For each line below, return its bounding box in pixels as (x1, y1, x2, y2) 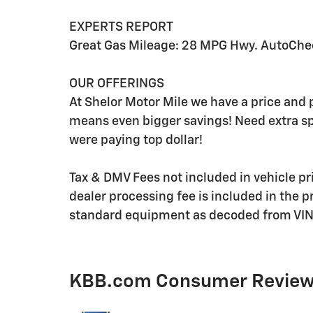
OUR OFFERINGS (69, 78, 164, 90)
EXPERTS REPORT (69, 21, 173, 34)
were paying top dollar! (69, 134, 203, 147)
